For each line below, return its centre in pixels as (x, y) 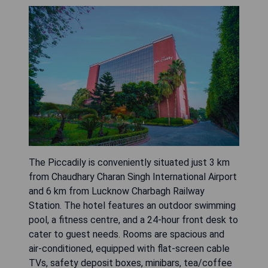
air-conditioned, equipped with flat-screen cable (129, 248)
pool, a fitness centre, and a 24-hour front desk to (133, 220)
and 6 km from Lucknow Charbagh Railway (117, 191)
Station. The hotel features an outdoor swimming (132, 205)
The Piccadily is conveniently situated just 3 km (129, 162)
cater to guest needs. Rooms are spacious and (127, 234)
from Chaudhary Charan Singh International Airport (133, 176)
